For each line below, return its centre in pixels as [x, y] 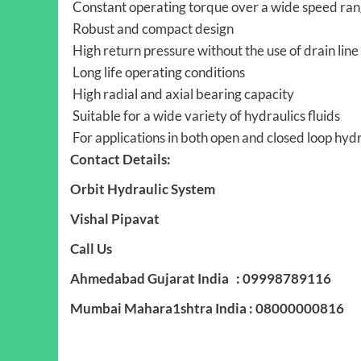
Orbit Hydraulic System [143, 189]
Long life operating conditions [158, 72]
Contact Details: [120, 159]
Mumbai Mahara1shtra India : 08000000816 [207, 308]
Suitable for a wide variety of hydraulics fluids [205, 115]
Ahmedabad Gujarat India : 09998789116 [201, 278]
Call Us [92, 248]
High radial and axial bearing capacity [182, 93]
